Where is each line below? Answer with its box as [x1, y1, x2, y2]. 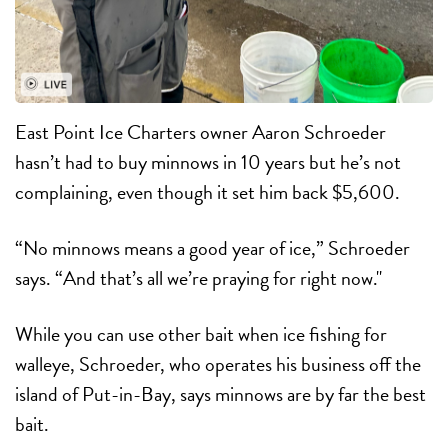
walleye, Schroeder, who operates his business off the [15, 349, 421, 380]
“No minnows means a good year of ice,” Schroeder [15, 233, 410, 264]
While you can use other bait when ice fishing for [15, 319, 387, 350]
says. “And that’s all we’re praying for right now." [15, 263, 382, 294]
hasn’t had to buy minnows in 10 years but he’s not [15, 147, 401, 178]
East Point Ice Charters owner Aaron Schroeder [15, 117, 386, 148]
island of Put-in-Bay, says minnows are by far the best [15, 379, 426, 410]
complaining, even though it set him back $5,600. [15, 177, 400, 208]
